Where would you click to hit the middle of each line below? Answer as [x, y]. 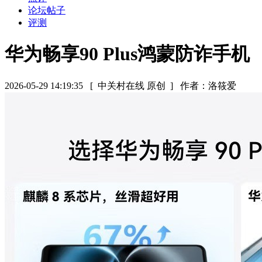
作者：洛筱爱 [208, 85]
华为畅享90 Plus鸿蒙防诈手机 [127, 54]
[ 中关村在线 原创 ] [132, 85]
